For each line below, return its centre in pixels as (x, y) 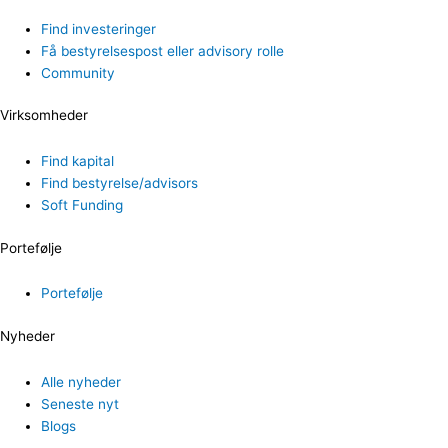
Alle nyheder (81, 381)
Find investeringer (99, 28)
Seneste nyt (80, 403)
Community (78, 72)
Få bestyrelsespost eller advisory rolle (163, 50)
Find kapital (78, 160)
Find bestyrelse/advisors (120, 182)
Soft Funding (82, 204)
